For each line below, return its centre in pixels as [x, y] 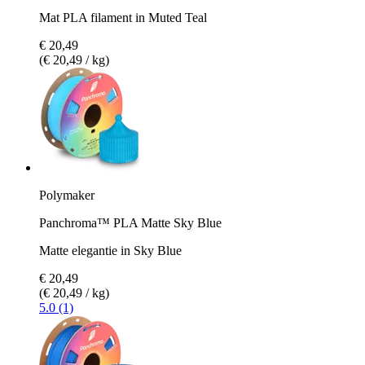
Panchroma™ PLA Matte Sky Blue [130, 222]
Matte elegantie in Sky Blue [110, 250]
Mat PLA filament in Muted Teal [123, 17]
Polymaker [67, 195]
